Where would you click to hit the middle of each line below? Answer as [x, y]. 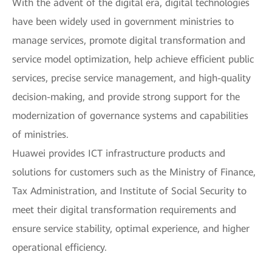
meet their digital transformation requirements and [124, 209]
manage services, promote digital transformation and [129, 40]
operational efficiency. [59, 247]
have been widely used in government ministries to [123, 21]
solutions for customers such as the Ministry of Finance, [134, 172]
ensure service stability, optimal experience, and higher [131, 228]
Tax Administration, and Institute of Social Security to [129, 191]
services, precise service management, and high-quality [131, 78]
